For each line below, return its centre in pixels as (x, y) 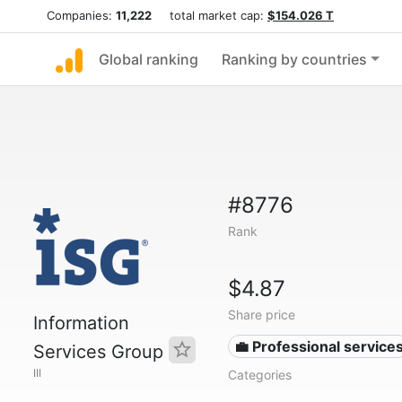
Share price (261, 315)
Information (81, 323)
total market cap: (210, 15)
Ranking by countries (294, 59)
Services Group (101, 352)
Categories (259, 375)
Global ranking (149, 59)
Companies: (81, 15)
